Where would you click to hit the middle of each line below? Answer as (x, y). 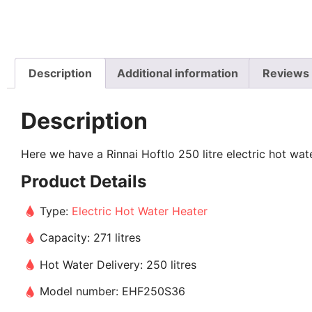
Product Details (84, 181)
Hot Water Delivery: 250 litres (118, 264)
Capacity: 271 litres (91, 238)
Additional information (177, 73)
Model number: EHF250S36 (113, 291)
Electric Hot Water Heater (140, 211)
